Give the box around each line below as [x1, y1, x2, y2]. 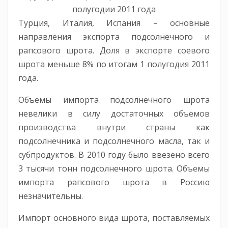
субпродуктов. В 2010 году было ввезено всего [18, 149, 210, 160]
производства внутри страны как [18, 121, 210, 133]
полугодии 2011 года [72, 3, 156, 15]
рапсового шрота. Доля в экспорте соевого [18, 44, 210, 56]
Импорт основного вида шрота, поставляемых [18, 212, 210, 223]
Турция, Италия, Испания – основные [18, 17, 210, 28]
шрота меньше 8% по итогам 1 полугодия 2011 [18, 58, 210, 70]
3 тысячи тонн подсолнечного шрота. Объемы [18, 162, 210, 174]
